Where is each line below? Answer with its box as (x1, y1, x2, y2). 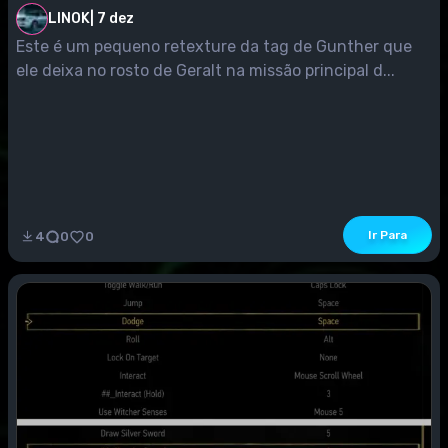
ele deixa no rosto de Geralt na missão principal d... (16, 60, 395, 80)
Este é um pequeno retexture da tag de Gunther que (16, 36, 412, 56)
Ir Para (368, 227, 407, 242)
